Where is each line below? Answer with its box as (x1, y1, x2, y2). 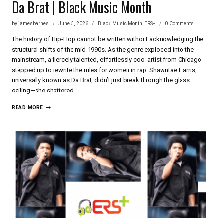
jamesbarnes (18, 20, 49, 27)
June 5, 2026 (58, 20, 89, 27)
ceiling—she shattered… (12, 87, 78, 94)
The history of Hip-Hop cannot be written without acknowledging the (12, 36, 203, 43)
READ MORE (12, 104, 43, 111)
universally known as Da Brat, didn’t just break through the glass (12, 76, 190, 84)
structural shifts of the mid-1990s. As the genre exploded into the (12, 46, 194, 54)
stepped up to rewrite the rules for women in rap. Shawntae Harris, (12, 66, 197, 74)
